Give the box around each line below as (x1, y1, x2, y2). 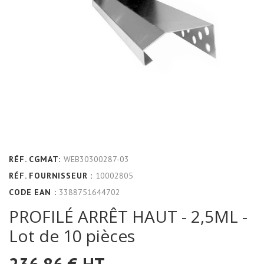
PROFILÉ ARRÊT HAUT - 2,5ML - (9, 204, 247, 227)
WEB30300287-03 (64, 153, 130, 164)
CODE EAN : (9, 186, 57, 197)
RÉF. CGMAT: (9, 153, 61, 164)
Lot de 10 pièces (9, 224, 135, 247)
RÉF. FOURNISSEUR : (9, 170, 93, 181)
